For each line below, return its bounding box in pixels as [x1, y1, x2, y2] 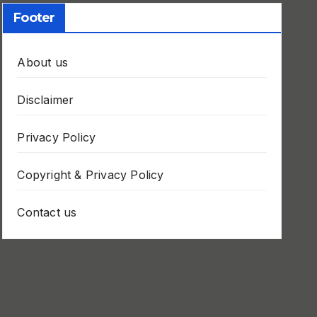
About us [17, 55, 68, 69]
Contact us [17, 205, 77, 219]
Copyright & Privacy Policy [17, 168, 164, 182]
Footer [13, 10, 54, 25]
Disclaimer [17, 93, 74, 107]
